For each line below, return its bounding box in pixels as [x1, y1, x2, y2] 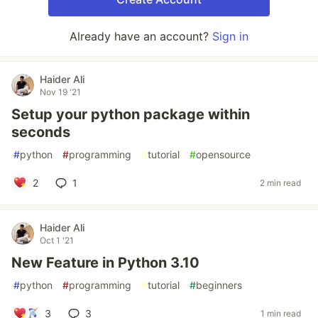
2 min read [260, 177, 301, 189]
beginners [196, 278, 242, 291]
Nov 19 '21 [40, 86, 81, 97]
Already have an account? [70, 28, 212, 43]
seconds [11, 123, 70, 141]
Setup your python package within [11, 105, 250, 123]
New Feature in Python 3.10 [11, 253, 199, 271]
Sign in [212, 28, 248, 43]
